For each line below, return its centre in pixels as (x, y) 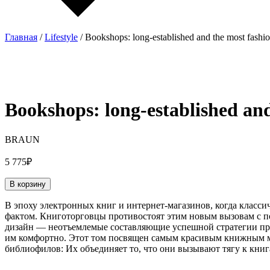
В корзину (28, 184)
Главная (21, 37)
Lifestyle (61, 37)
